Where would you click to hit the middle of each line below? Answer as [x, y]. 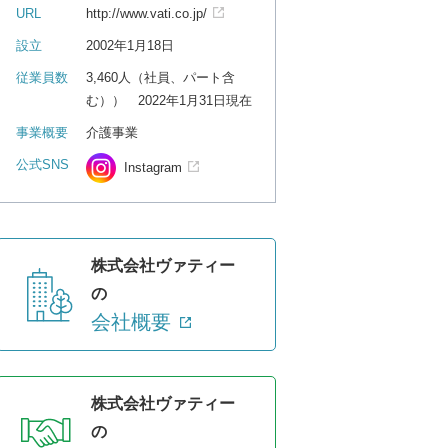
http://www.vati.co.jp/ [146, 14]
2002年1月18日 [130, 46]
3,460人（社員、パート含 [160, 78]
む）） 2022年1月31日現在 [169, 101]
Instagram [153, 168]
